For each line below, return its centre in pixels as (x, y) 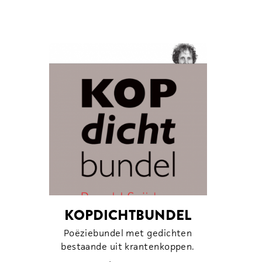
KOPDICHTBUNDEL (128, 215)
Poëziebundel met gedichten (128, 233)
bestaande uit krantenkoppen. (128, 246)
